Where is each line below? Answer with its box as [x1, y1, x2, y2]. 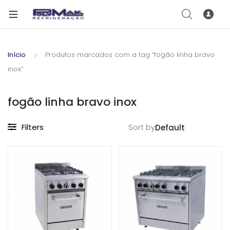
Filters [22, 122, 44, 132]
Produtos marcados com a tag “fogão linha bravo [45, 50, 215, 60]
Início [8, 50, 26, 60]
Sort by [128, 122, 155, 132]
